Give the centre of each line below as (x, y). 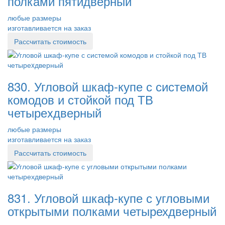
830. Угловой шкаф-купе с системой (108, 86)
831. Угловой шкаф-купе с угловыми (108, 197)
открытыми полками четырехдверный (112, 210)
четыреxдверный (54, 112)
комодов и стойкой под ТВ (80, 99)
